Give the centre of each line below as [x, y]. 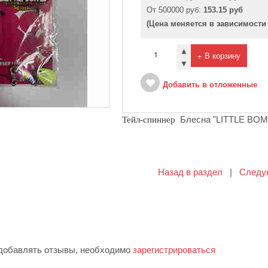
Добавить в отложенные [210, 85]
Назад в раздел [190, 172]
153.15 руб [223, 10]
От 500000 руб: [175, 10]
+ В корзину [219, 55]
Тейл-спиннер [151, 120]
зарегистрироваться [174, 250]
